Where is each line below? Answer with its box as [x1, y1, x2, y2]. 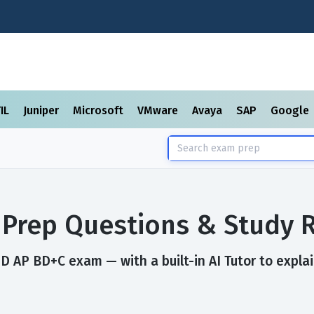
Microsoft [73, 104, 126, 117]
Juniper [23, 104, 62, 117]
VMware [137, 104, 181, 117]
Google [271, 104, 312, 117]
